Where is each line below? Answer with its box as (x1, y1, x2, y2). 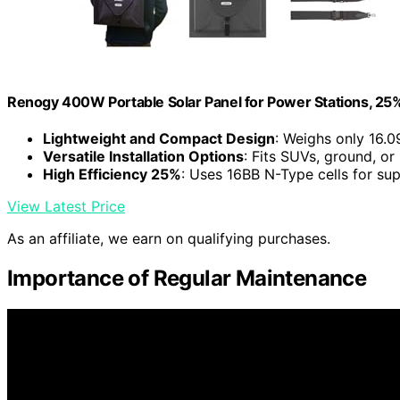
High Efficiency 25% (43, 165, 181, 184)
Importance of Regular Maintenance (7, 265, 367, 292)
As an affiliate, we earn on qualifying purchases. (7, 229, 330, 248)
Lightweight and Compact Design (43, 129, 275, 148)
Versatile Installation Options (43, 147, 244, 166)
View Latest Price (7, 197, 125, 216)
